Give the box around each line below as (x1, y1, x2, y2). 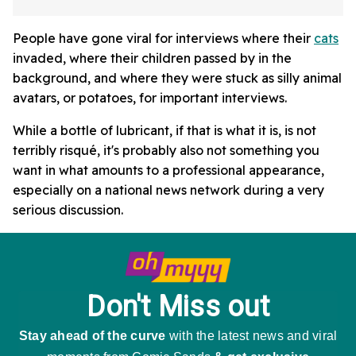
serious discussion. (13, 202, 123, 219)
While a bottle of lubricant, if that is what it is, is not (13, 122, 316, 139)
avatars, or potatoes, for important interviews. (13, 90, 287, 106)
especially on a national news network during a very (13, 182, 324, 199)
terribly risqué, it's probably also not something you (13, 142, 319, 159)
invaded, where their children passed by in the (13, 50, 292, 67)
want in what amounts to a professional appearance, (13, 162, 324, 179)
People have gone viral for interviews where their (13, 30, 314, 47)
